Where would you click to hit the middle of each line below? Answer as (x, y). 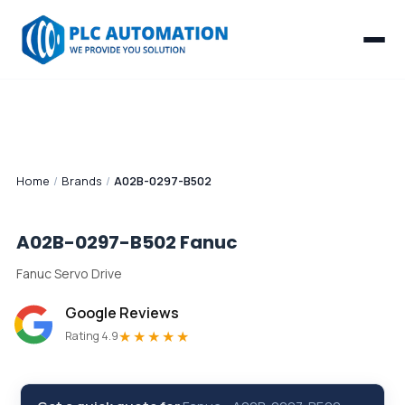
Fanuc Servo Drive (69, 273)
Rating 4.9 (92, 336)
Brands (82, 181)
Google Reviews (122, 313)
